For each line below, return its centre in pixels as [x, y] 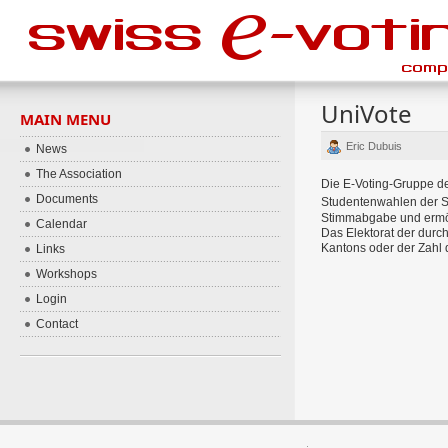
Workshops [67, 274]
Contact [57, 324]
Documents [67, 199]
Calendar [62, 224]
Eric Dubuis [373, 146]
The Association [79, 174]
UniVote [366, 113]
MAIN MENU [66, 119]
